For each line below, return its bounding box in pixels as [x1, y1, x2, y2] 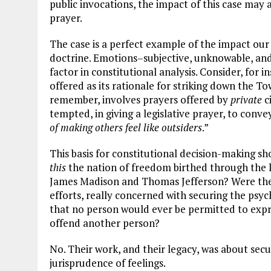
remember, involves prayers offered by [50, 93, 230, 107]
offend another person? [50, 216, 160, 230]
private [230, 93, 264, 107]
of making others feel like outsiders [50, 120, 202, 135]
